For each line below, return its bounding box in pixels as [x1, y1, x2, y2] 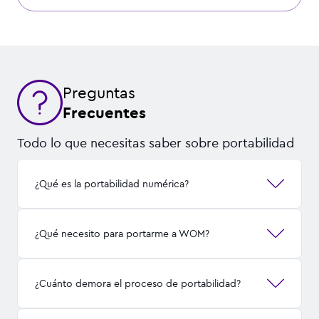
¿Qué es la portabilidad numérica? [35, 177, 189, 190]
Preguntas [63, 82, 135, 103]
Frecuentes [63, 102, 146, 122]
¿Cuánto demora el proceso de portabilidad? [35, 276, 241, 290]
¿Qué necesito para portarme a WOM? [35, 226, 209, 240]
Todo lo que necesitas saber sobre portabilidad [17, 134, 294, 151]
